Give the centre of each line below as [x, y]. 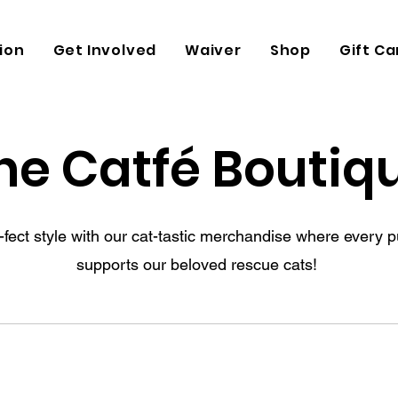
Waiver [213, 50]
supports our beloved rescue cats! [199, 264]
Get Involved [105, 50]
